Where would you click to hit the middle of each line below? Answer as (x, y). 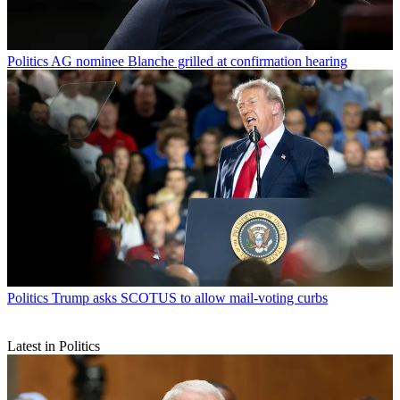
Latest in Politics (54, 346)
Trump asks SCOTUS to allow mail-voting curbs (190, 298)
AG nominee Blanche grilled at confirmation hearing (199, 62)
